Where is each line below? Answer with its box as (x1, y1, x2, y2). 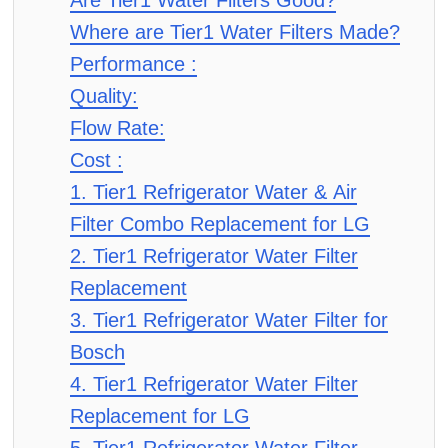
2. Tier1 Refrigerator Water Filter (70, 245, 358, 267)
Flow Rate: (70, 117, 165, 139)
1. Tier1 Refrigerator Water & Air (70, 181, 357, 203)
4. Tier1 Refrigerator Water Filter (70, 373, 358, 395)
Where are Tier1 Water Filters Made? (70, 21, 400, 43)
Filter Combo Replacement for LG (70, 213, 370, 235)
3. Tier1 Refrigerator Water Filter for (70, 309, 388, 331)
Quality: (70, 85, 138, 107)
